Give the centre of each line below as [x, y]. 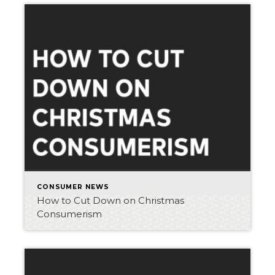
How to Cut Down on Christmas [110, 200]
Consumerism [69, 214]
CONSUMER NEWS [73, 187]
